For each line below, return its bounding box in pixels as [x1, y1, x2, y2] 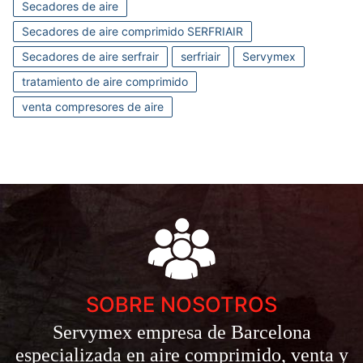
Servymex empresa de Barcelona [52, 321, 311, 343]
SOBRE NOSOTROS [86, 291, 277, 317]
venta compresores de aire [22, 99, 164, 113]
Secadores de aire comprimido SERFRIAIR [22, 23, 243, 38]
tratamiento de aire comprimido [22, 74, 188, 88]
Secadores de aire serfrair [22, 49, 159, 63]
